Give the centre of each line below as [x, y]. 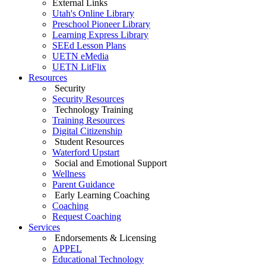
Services [44, 227]
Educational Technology [98, 259]
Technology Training [93, 110]
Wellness [69, 174]
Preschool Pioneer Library [101, 24]
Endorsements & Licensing [104, 238]
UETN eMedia [80, 56]
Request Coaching [87, 216]
